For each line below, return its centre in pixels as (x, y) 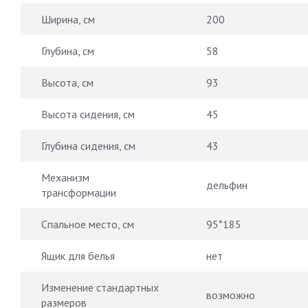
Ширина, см (68, 19)
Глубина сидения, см (88, 145)
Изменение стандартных (100, 287)
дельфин (227, 185)
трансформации (79, 192)
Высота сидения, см (88, 114)
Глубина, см (68, 51)
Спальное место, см (88, 224)
